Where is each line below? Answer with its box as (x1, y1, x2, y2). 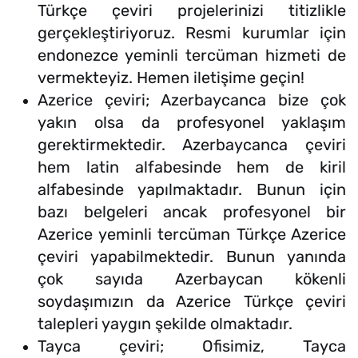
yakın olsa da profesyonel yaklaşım (38, 113, 346, 133)
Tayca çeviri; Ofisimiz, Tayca (38, 336, 346, 356)
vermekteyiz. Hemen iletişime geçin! (38, 68, 304, 88)
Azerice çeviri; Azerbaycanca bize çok (38, 90, 346, 110)
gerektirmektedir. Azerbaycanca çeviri (38, 135, 346, 155)
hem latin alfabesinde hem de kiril (38, 157, 346, 177)
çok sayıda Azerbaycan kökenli (38, 269, 346, 289)
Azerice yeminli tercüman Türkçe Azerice (38, 225, 346, 245)
